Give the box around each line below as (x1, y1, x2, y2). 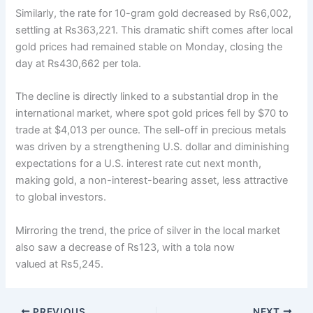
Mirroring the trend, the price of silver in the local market (15, 224, 281, 237)
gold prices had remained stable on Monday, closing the (15, 41, 283, 54)
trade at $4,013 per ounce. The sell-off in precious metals (15, 124, 287, 137)
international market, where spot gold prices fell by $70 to (15, 107, 289, 120)
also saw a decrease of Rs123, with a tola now (15, 240, 235, 254)
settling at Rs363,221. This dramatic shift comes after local (15, 24, 293, 37)
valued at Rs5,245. (15, 257, 104, 270)
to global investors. (15, 191, 107, 204)
